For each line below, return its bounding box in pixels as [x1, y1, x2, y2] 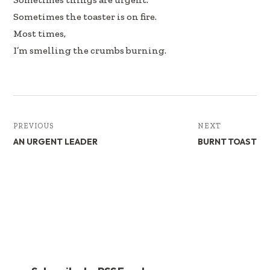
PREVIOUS [13, 122, 54, 131]
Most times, [13, 28, 66, 40]
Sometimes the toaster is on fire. [13, 11, 157, 23]
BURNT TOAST [198, 136, 257, 148]
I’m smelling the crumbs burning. [13, 45, 167, 57]
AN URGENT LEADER [13, 136, 98, 148]
